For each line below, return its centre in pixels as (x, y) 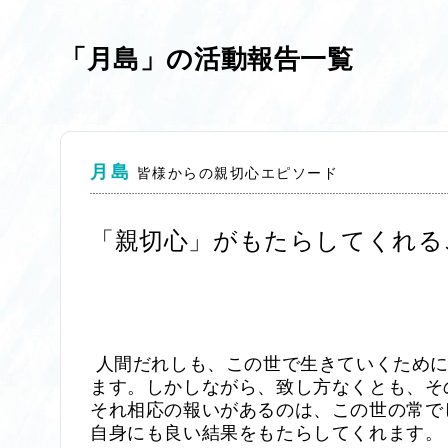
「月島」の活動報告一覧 (207, 57)
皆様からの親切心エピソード (237, 171)
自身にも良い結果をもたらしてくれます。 (267, 433)
